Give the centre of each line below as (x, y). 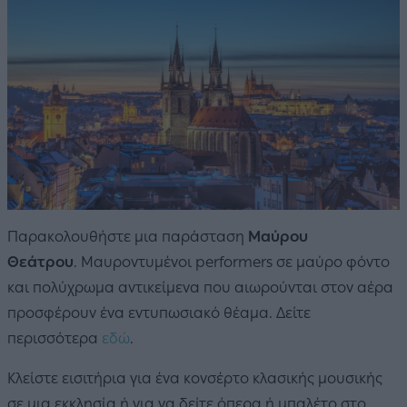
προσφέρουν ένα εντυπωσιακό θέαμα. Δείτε (159, 313)
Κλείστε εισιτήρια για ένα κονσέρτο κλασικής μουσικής (195, 378)
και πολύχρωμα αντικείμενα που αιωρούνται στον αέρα (200, 287)
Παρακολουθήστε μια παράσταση (128, 236)
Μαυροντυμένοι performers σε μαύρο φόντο (235, 262)
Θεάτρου (40, 262)
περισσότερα (55, 338)
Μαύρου (278, 236)
